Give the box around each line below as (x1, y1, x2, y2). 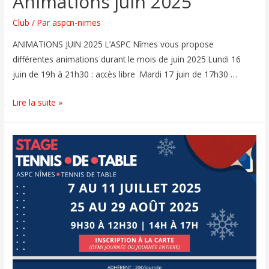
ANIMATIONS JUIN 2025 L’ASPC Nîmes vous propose (13, 38, 214, 50)
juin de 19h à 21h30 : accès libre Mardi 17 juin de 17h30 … (13, 68, 238, 80)
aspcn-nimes (52, 17, 101, 29)
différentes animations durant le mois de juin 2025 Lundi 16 (13, 53, 241, 65)
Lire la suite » (13, 97, 63, 109)
